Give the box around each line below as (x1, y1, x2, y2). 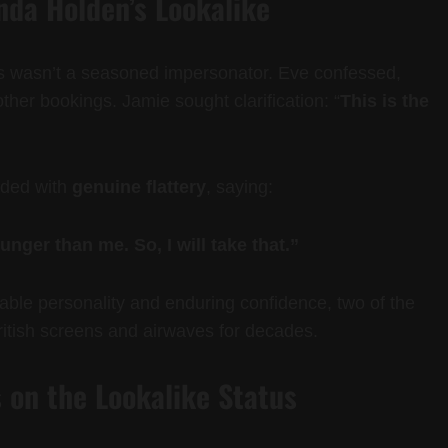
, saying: (206, 177, 273, 198)
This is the (340, 91, 429, 112)
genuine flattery (72, 177, 206, 198)
